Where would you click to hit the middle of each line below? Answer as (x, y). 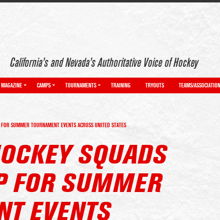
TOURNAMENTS (81, 85)
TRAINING (121, 85)
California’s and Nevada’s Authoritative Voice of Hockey (104, 63)
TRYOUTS (155, 85)
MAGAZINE (12, 85)
